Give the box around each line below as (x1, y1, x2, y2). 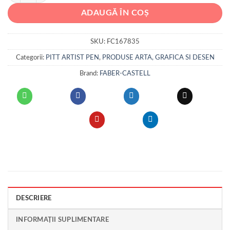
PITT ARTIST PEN (45, 54, 99, 61)
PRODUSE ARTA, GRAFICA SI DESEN (102, 54, 215, 61)
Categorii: (15, 54, 46, 61)
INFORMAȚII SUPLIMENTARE (16, 217, 109, 223)
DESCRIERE (16, 195, 52, 202)
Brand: (80, 70, 100, 77)
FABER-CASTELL (100, 70, 150, 77)
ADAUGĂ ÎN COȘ (81, 9, 149, 17)
